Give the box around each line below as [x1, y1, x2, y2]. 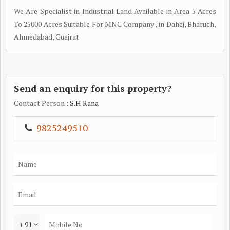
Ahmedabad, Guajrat [14, 31, 79, 42]
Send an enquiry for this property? [14, 82, 171, 94]
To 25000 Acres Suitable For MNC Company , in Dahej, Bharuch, [14, 18, 216, 29]
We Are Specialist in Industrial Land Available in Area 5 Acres [14, 6, 216, 16]
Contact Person [14, 98, 65, 108]
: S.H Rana [65, 98, 99, 108]
